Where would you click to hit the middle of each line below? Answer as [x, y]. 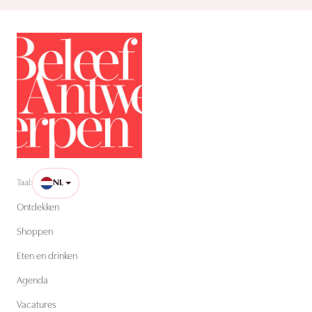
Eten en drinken [47, 256]
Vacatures [36, 305]
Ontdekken [38, 208]
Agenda [32, 281]
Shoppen [35, 232]
